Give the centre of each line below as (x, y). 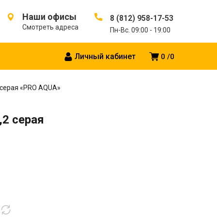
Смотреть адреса (50, 27)
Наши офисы (49, 17)
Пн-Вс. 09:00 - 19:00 (140, 30)
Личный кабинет (105, 57)
